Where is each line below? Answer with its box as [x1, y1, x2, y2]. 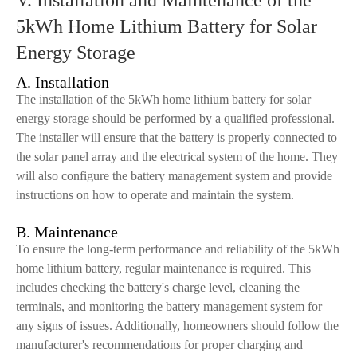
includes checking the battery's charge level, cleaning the [16, 280, 300, 294]
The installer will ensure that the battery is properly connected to [16, 131, 337, 144]
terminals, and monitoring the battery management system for [16, 300, 322, 313]
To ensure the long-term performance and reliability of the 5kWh [16, 242, 339, 256]
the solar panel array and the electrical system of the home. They [16, 150, 338, 163]
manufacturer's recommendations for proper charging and [16, 338, 303, 351]
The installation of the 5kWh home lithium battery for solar [16, 92, 311, 106]
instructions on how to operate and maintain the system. [16, 188, 294, 202]
